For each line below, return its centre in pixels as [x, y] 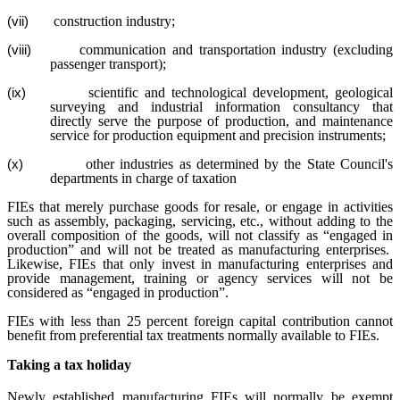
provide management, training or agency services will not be [200, 278]
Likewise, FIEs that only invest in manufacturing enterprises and [200, 264]
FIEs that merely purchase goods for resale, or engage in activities [200, 207]
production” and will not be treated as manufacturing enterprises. [198, 250]
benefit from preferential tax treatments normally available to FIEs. [193, 335]
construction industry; [112, 21]
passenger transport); [108, 64]
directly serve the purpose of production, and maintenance [221, 121]
